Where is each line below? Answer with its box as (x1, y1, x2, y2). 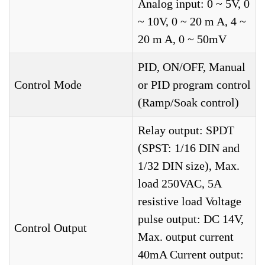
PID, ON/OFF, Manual (138, 60, 245, 73)
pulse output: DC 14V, (138, 212, 244, 225)
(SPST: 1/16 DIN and (138, 141, 240, 154)
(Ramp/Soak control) (138, 96, 239, 109)
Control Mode (14, 78, 82, 91)
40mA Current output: (138, 248, 244, 261)
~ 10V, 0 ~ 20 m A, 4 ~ (138, 15, 246, 28)
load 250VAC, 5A (138, 177, 222, 190)
